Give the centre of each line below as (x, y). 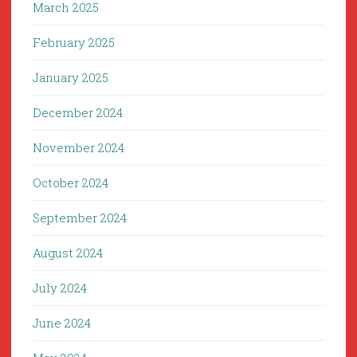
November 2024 (78, 148)
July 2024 (60, 288)
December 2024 (78, 113)
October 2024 (71, 183)
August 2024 (68, 253)
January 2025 (71, 78)
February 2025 (74, 43)
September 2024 (80, 218)
